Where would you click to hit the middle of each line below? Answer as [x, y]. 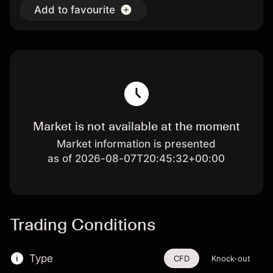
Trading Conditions [83, 224]
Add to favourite [75, 10]
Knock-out [231, 258]
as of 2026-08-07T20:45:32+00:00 [136, 158]
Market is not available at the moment [136, 126]
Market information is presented [136, 144]
